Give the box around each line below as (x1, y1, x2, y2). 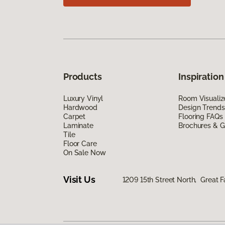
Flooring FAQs (178, 112, 223, 121)
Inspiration (178, 71, 224, 82)
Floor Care (63, 139, 97, 148)
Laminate (63, 121, 93, 130)
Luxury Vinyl (63, 94, 103, 102)
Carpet (63, 112, 86, 121)
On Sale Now (63, 148, 106, 157)
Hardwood (63, 103, 97, 111)
